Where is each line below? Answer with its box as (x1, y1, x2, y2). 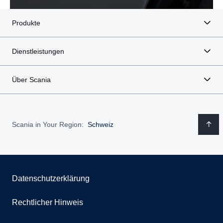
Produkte (12, 19, 40, 27)
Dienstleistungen (12, 47, 64, 55)
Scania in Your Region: (12, 120, 84, 128)
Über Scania (12, 76, 51, 84)
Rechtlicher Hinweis (12, 198, 83, 207)
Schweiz (88, 120, 113, 128)
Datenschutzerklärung (12, 174, 90, 183)
